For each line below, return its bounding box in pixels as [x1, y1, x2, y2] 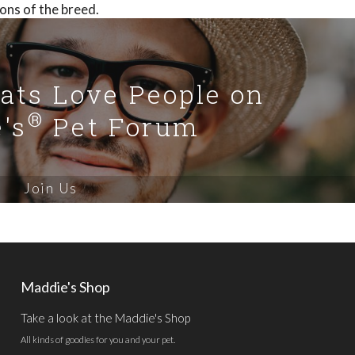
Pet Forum [44, 109, 200, 144]
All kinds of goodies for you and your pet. [20, 334, 175, 345]
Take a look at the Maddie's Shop [20, 310, 190, 325]
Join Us [24, 179, 78, 197]
